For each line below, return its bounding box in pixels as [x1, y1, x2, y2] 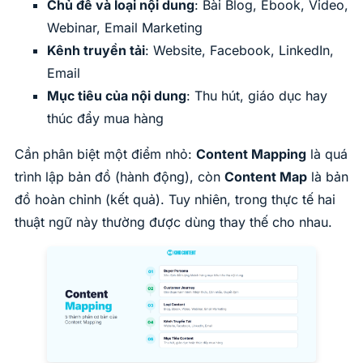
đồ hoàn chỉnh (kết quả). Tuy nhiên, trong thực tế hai [15, 190, 335, 207]
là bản [307, 168, 348, 185]
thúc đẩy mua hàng [47, 109, 164, 126]
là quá [306, 145, 348, 162]
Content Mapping [196, 145, 306, 162]
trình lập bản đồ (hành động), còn [15, 168, 224, 185]
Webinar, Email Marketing [47, 19, 203, 36]
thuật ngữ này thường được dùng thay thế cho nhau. [15, 213, 332, 230]
